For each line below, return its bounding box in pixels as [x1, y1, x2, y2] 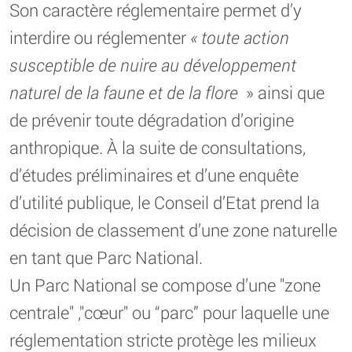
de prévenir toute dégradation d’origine [9, 108, 294, 131]
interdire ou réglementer [9, 25, 190, 49]
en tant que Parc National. [9, 245, 203, 269]
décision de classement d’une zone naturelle [9, 218, 337, 241]
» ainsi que [242, 80, 324, 104]
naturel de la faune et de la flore [9, 80, 242, 104]
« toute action [190, 25, 289, 49]
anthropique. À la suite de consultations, [9, 135, 306, 159]
